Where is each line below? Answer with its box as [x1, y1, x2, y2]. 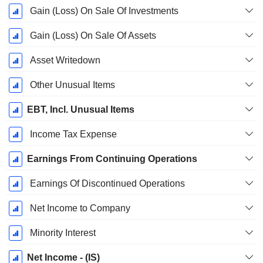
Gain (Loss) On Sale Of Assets [29, 31, 156, 41]
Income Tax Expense [29, 129, 117, 140]
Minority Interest [29, 228, 96, 238]
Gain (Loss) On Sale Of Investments [29, 6, 178, 16]
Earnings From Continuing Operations [26, 154, 197, 164]
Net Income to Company [29, 203, 130, 214]
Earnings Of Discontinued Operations [29, 178, 185, 189]
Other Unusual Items [29, 80, 115, 90]
